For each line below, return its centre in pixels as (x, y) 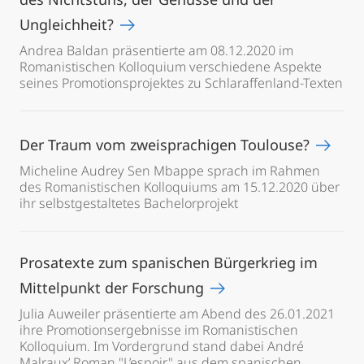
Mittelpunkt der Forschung (114, 288)
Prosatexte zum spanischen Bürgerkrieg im (169, 262)
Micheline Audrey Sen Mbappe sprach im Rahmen (170, 171)
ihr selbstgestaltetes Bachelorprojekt (129, 203)
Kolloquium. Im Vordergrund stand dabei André (162, 346)
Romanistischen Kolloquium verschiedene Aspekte (171, 67)
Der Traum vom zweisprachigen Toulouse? (167, 145)
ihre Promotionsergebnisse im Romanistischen (159, 330)
